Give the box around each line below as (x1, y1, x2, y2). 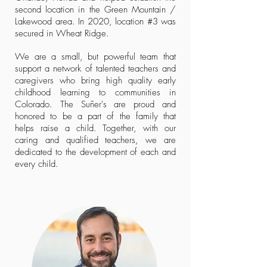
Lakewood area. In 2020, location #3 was (15, 15, 176, 27)
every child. (15, 158, 58, 170)
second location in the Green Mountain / (15, 4, 176, 15)
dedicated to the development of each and (15, 146, 176, 158)
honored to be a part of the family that (15, 110, 176, 122)
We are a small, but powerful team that (15, 51, 176, 63)
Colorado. (15, 98, 60, 110)
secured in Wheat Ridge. (15, 27, 109, 39)
